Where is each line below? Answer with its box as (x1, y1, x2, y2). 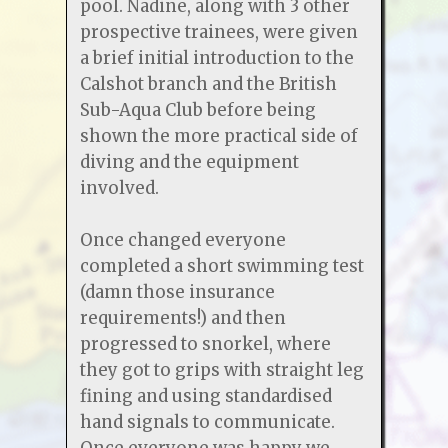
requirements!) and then (79, 306, 286, 329)
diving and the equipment (79, 150, 299, 173)
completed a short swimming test (79, 254, 364, 277)
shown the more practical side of (79, 124, 358, 147)
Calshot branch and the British (79, 72, 337, 95)
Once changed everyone (79, 228, 286, 251)
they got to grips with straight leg (79, 358, 364, 381)
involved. (79, 176, 159, 199)
